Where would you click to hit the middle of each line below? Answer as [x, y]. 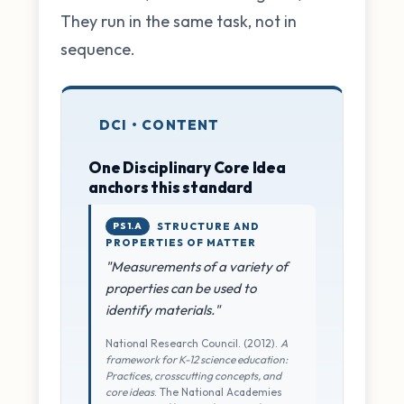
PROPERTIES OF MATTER [181, 242]
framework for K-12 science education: [197, 359]
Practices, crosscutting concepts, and [193, 375]
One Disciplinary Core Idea [187, 167]
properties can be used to [181, 288]
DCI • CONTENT [160, 124]
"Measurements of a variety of [197, 266]
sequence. [98, 49]
